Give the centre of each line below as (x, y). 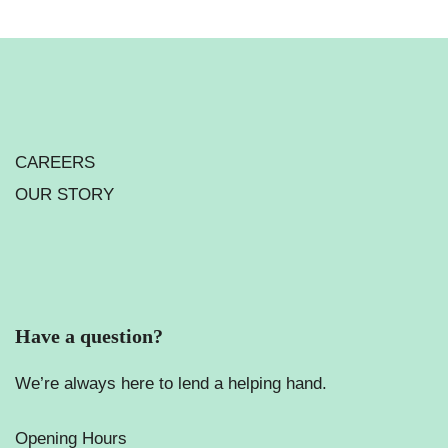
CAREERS (55, 162)
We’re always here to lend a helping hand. (171, 383)
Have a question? (89, 336)
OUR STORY (64, 194)
